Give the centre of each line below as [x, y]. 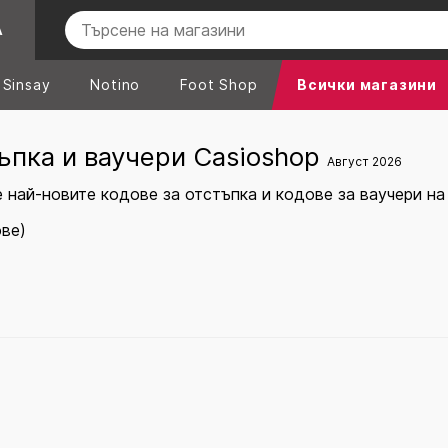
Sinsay [26, 84]
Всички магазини [367, 84]
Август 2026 [364, 161]
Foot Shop [219, 84]
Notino [115, 84]
